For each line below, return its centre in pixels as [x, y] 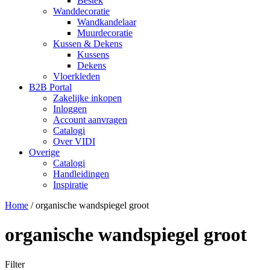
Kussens [93, 55]
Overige [44, 152]
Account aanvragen [90, 120]
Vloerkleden [77, 76]
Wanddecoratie [81, 11]
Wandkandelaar [107, 22]
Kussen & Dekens [88, 44]
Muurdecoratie [105, 33]
